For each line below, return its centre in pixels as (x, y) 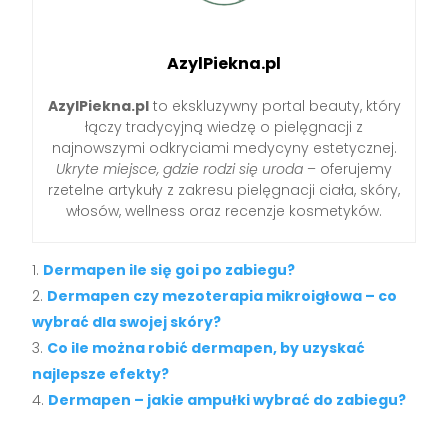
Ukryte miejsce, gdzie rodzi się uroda (179, 168)
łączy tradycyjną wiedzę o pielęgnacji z (224, 126)
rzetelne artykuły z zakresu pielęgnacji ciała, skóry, (224, 189)
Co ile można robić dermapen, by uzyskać (206, 347)
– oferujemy (347, 168)
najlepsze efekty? (101, 373)
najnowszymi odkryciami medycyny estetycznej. (224, 147)
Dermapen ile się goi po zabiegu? (169, 269)
